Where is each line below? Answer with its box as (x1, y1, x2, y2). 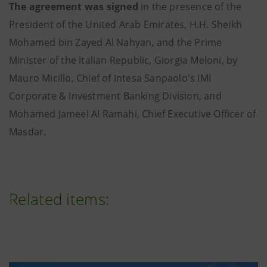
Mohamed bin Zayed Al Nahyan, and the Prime (9, 36, 222, 49)
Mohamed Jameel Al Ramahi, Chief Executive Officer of (9, 107, 256, 120)
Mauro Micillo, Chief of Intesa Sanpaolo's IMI (9, 72, 212, 85)
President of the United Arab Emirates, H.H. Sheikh (9, 18, 243, 31)
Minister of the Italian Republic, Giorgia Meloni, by (9, 54, 238, 67)
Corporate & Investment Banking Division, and (9, 89, 222, 103)
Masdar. (9, 125, 46, 138)
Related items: (9, 188, 110, 210)
